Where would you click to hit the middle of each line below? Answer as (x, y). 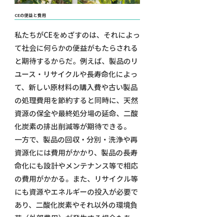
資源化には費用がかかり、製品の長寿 (76, 153)
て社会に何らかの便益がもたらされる (76, 48)
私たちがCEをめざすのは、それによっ (77, 35)
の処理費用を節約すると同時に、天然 (76, 100)
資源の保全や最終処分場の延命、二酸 (76, 113)
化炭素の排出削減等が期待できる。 (72, 126)
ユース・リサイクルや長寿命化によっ (76, 74)
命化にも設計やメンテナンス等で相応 (76, 166)
